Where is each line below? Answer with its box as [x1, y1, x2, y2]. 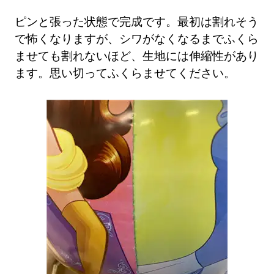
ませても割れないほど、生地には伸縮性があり [15, 48, 259, 64]
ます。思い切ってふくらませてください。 [15, 65, 236, 81]
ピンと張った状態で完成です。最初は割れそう [15, 13, 259, 29]
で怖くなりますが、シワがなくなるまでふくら [15, 31, 259, 46]
